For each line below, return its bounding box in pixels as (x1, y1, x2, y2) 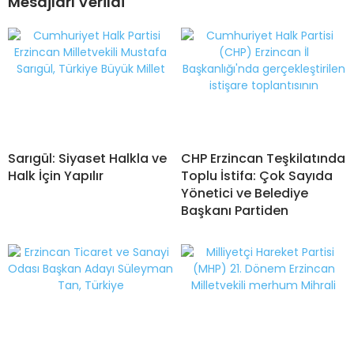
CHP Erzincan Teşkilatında (181, 149, 345, 168)
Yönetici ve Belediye (181, 184, 308, 203)
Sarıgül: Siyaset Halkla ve (8, 149, 167, 168)
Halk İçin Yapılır (8, 167, 104, 186)
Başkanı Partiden (181, 201, 288, 220)
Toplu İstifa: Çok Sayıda (181, 167, 333, 186)
